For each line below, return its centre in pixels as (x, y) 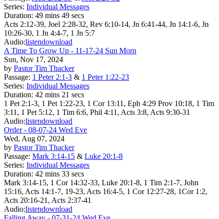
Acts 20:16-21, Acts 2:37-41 (48, 200)
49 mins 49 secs (60, 15)
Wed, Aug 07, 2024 (34, 138)
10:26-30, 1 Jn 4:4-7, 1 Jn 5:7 (49, 33)
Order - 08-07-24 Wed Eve (45, 130)
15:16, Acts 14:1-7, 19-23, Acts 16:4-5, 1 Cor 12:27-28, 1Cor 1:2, (106, 191)
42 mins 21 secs (60, 94)
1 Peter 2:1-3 (52, 77)
